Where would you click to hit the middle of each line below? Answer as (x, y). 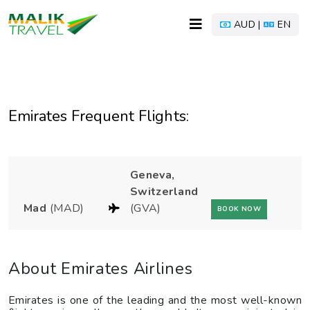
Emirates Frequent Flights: (99, 116)
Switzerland (164, 192)
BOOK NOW (239, 209)
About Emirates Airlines (101, 268)
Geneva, (152, 175)
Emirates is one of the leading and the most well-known (155, 300)
